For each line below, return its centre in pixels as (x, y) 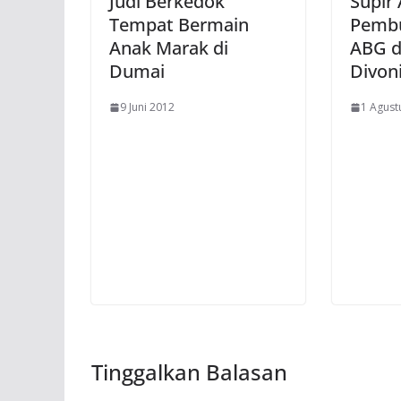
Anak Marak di (169, 48)
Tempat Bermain (179, 25)
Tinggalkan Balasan (189, 371)
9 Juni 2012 (147, 107)
